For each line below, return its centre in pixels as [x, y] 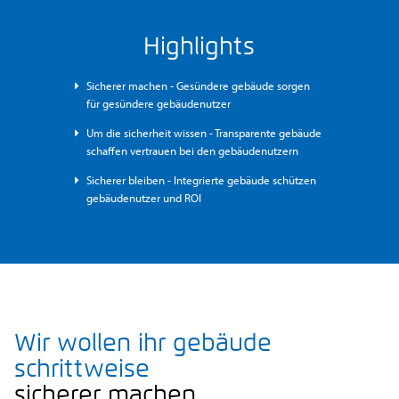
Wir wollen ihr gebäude [142, 342]
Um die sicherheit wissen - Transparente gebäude [204, 132]
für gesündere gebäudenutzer [159, 103]
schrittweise [81, 368]
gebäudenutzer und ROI [144, 197]
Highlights [199, 45]
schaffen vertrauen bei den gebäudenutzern [193, 150]
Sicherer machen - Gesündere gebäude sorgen [199, 85]
